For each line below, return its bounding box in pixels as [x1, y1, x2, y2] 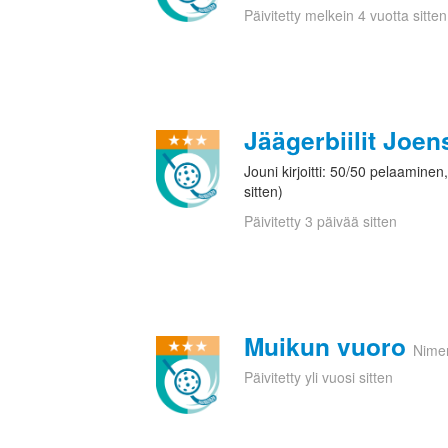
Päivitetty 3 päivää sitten [244, 211, 397, 232]
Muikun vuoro [244, 328, 406, 365]
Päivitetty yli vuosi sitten [244, 367, 393, 388]
